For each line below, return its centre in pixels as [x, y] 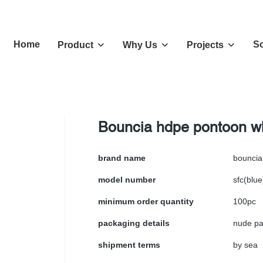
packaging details [134, 223]
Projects [205, 45]
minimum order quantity [146, 201]
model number [127, 180]
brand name [122, 158]
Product [75, 45]
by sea [245, 245]
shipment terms [129, 245]
